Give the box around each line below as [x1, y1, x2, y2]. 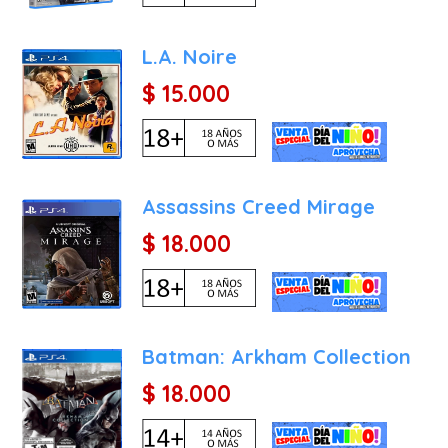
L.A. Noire [142, 43, 237, 69]
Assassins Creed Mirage [142, 193, 375, 219]
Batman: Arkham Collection [142, 343, 411, 369]
